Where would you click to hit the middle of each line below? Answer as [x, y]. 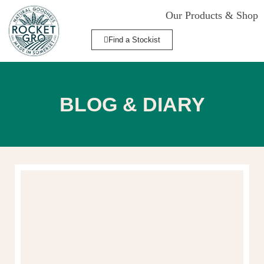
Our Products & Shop [212, 15]
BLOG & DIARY [132, 104]
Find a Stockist [134, 40]
